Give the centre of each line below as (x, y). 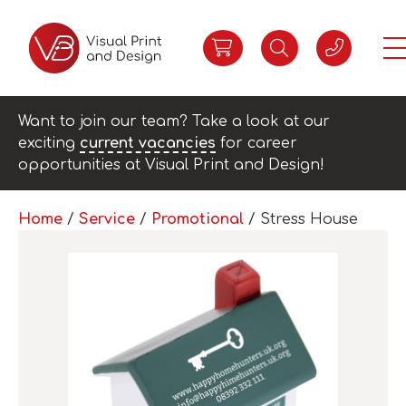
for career (256, 143)
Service (107, 219)
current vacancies (148, 143)
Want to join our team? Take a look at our (174, 121)
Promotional (198, 219)
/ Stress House (301, 219)
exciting (49, 143)
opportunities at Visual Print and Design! (171, 165)
